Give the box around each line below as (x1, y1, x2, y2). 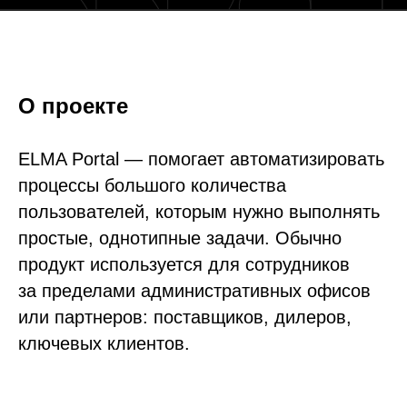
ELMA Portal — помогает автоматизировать (18, 149, 384, 169)
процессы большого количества (18, 175, 286, 195)
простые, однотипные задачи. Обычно (18, 228, 342, 248)
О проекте (18, 94, 128, 118)
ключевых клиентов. (18, 333, 190, 353)
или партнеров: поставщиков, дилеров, (18, 307, 352, 327)
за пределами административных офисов (18, 281, 371, 301)
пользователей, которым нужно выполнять (18, 202, 380, 222)
